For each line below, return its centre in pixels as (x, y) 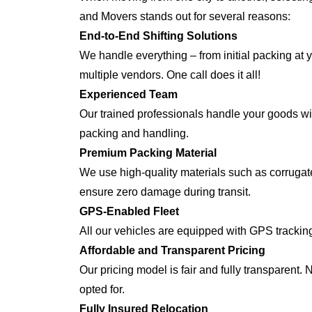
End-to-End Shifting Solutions (158, 36)
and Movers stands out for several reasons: (185, 16)
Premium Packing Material (148, 153)
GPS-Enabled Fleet (129, 211)
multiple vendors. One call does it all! (170, 75)
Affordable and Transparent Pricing (172, 250)
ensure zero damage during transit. (165, 192)
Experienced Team (128, 94)
